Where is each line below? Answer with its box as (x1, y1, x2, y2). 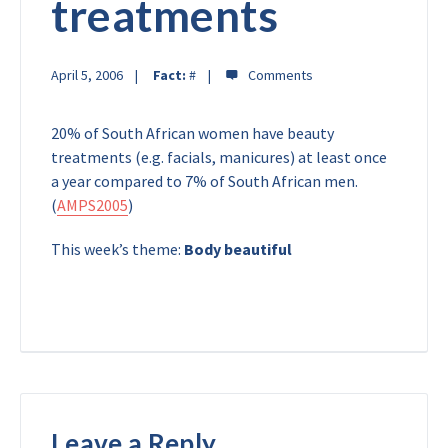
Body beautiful (184, 239, 292, 259)
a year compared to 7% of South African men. (51, 171, 358, 191)
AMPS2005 (57, 195, 128, 215)
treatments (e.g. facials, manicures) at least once (51, 147, 387, 167)
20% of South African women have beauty (51, 123, 334, 143)
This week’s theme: (51, 239, 184, 259)
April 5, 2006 (51, 66, 123, 84)
